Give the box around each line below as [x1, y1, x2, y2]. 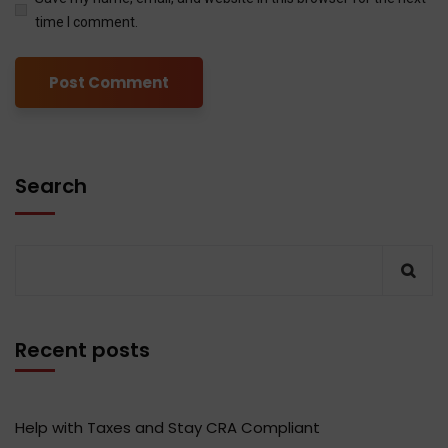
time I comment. [35, 14, 138, 31]
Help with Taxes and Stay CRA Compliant [15, 417, 320, 439]
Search [15, 172, 87, 201]
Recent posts [15, 336, 150, 365]
